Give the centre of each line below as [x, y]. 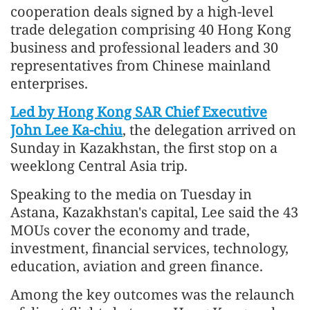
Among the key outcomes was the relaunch [153, 294]
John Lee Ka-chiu [66, 129]
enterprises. [49, 83]
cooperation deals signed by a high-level [142, 11]
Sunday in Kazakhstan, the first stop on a [144, 147]
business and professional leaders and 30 [144, 47]
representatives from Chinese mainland [140, 65]
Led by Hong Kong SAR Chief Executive [139, 111]
